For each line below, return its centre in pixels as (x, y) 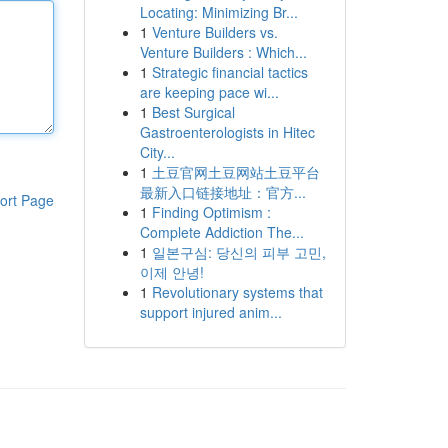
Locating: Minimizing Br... (218, 12)
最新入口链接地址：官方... (222, 192)
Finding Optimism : (211, 212)
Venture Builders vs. (214, 32)
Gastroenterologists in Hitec (227, 132)
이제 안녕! (171, 272)
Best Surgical (193, 112)
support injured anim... (210, 312)
